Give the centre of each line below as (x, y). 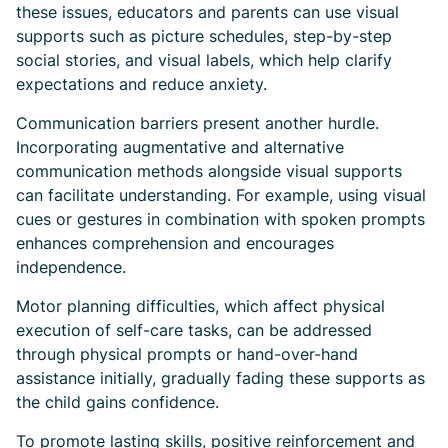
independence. (71, 267)
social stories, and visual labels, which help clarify (204, 60)
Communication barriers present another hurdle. (197, 123)
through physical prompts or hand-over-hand (187, 354)
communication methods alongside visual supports (209, 171)
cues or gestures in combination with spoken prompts (220, 219)
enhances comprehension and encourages (175, 243)
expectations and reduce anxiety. (141, 84)
